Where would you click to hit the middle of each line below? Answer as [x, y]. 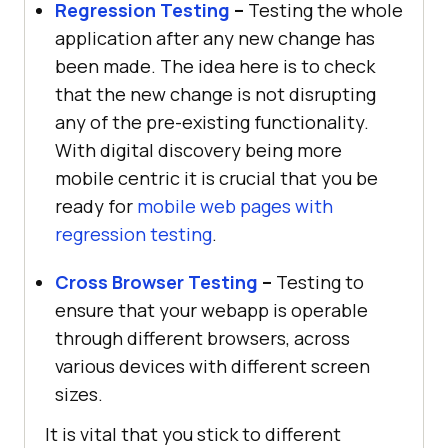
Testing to [318, 281]
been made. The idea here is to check [215, 65]
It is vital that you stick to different [193, 433]
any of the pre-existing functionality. [212, 121]
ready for [96, 205]
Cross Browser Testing [156, 281]
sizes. [79, 393]
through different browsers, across [202, 337]
